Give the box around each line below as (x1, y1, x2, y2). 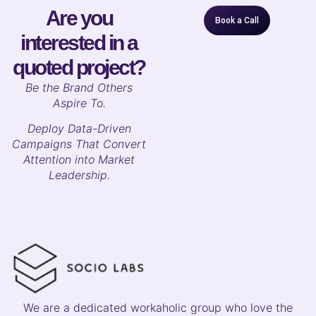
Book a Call (215, 16, 259, 26)
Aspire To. (52, 96, 106, 111)
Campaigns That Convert (12, 137, 146, 152)
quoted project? (13, 56, 145, 80)
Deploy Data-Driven (27, 121, 131, 136)
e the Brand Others (32, 80, 133, 95)
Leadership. (48, 168, 110, 183)
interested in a (20, 31, 138, 55)
